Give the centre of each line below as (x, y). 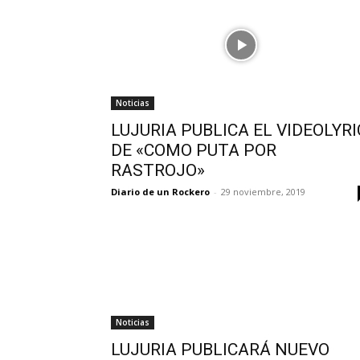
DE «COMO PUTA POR (194, 150)
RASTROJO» (158, 170)
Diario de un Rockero (160, 191)
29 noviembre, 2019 (263, 191)
